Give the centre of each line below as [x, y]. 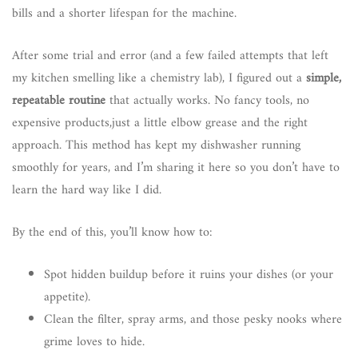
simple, [324, 78]
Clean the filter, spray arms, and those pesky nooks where [193, 319]
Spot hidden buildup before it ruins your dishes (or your [189, 274]
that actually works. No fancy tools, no [207, 100]
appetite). [67, 297]
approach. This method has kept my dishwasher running [156, 145]
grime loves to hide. [94, 342]
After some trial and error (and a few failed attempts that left [170, 56]
